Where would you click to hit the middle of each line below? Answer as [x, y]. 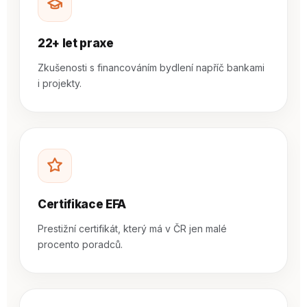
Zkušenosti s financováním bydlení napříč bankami [151, 67]
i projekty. [60, 83]
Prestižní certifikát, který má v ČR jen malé [132, 229]
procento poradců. [80, 244]
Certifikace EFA [82, 204]
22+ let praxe [76, 43]
